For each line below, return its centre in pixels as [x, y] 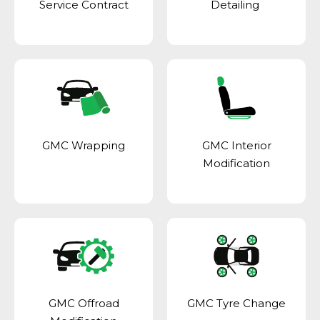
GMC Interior [236, 145]
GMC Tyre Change [236, 304]
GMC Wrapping [84, 145]
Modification [236, 163]
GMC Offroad [84, 304]
